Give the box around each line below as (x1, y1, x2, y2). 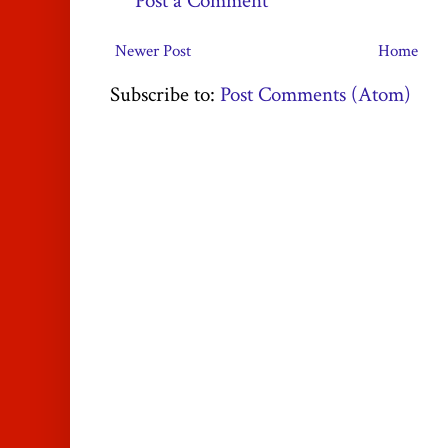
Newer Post (115, 40, 191, 63)
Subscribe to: (110, 81, 220, 109)
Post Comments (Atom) (220, 81, 411, 109)
